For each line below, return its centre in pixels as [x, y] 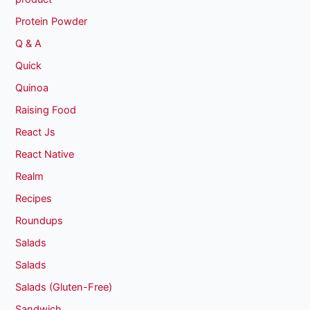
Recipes [34, 198]
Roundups [39, 220]
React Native [45, 154]
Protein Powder [52, 22]
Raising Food [46, 110]
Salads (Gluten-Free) [64, 287]
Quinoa [32, 88]
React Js [36, 133]
